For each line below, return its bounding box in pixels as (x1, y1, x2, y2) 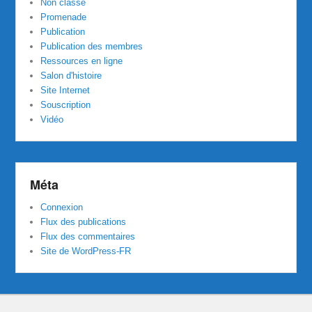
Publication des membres (40, 40, 143, 52)
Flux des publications (40, 216, 127, 227)
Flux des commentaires (40, 231, 136, 242)
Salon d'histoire (40, 70, 102, 81)
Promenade (40, 11, 87, 22)
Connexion (40, 201, 84, 212)
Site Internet (40, 84, 91, 95)
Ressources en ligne (40, 55, 123, 66)
